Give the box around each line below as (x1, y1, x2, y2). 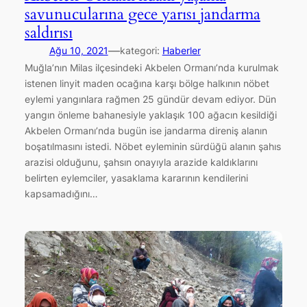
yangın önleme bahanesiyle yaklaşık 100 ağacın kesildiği (24, 108, 277, 121)
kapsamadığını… (24, 187, 98, 199)
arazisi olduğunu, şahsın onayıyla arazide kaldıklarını (24, 156, 258, 168)
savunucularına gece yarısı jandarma (24, 3, 260, 25)
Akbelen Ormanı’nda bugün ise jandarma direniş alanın (24, 124, 267, 136)
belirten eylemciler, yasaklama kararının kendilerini (24, 171, 248, 184)
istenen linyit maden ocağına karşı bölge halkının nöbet (24, 77, 269, 89)
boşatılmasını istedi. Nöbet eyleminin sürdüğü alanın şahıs (24, 140, 281, 152)
